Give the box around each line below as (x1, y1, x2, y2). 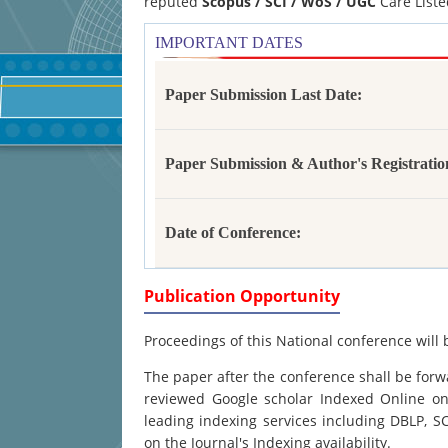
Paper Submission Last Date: (165, 86, 362, 103)
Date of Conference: (165, 224, 301, 241)
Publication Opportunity (144, 285, 340, 307)
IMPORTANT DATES (155, 34, 303, 51)
